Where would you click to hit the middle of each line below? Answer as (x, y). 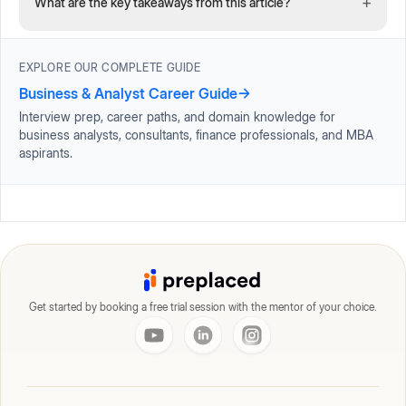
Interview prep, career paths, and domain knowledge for (177, 116)
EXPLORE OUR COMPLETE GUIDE (110, 67)
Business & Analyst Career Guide (128, 93)
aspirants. (46, 152)
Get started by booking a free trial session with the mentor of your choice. (203, 306)
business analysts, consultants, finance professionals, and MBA (196, 134)
